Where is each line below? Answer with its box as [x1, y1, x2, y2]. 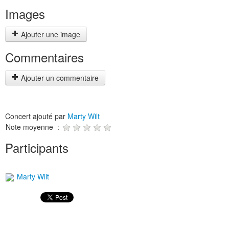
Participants [5, 139, 68, 156]
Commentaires [5, 48, 84, 66]
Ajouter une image [19, 29, 80, 39]
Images [5, 5, 45, 22]
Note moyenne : [6, 122, 61, 132]
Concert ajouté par [5, 111, 67, 121]
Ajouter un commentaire [19, 73, 99, 83]
